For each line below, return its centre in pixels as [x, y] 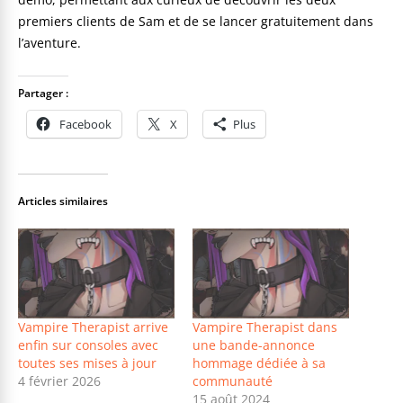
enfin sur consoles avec [88, 345]
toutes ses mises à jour [87, 363]
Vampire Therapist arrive [93, 327]
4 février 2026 [59, 381]
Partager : [43, 94]
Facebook [85, 125]
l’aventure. [49, 43]
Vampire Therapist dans [265, 327]
